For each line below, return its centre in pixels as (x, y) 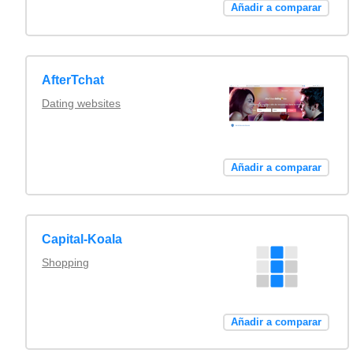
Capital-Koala (82, 240)
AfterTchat (73, 80)
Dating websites (82, 103)
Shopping (66, 263)
